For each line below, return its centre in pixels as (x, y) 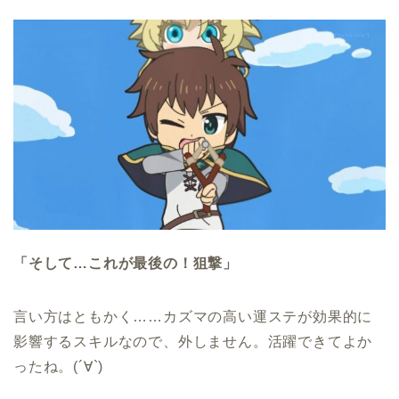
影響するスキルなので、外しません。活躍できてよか (193, 341)
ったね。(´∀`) (59, 366)
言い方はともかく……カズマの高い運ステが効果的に (193, 316)
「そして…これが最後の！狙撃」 (126, 263)
